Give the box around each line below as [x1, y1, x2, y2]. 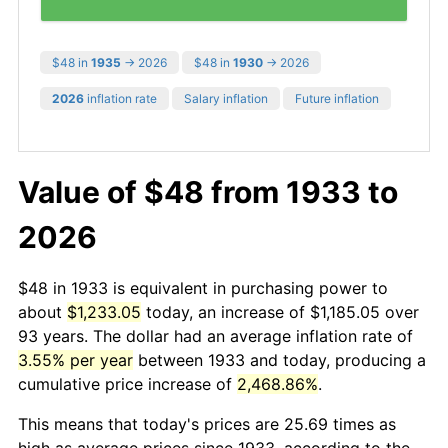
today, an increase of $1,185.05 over [141, 301, 419, 322]
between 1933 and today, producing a [133, 349, 426, 370]
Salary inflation [184, 90, 268, 106]
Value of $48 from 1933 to [18, 173, 398, 210]
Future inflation [295, 90, 379, 106]
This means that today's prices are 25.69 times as [18, 413, 396, 434]
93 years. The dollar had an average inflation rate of [18, 325, 413, 346]
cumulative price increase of [18, 373, 237, 394]
